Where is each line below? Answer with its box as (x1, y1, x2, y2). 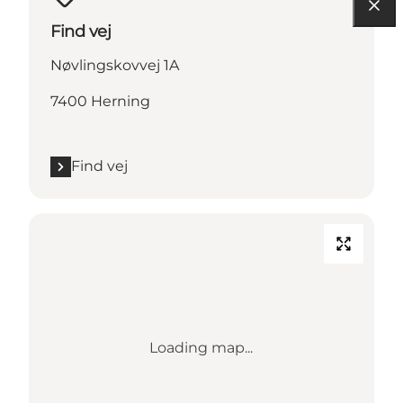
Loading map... (149, 339, 254, 357)
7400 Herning (50, 93, 150, 111)
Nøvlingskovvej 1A (50, 57, 179, 75)
